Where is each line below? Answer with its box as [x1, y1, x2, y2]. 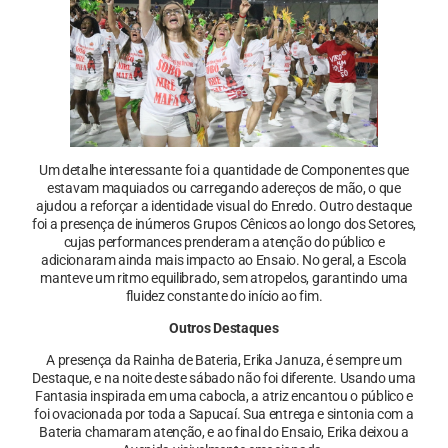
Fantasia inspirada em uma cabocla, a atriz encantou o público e [34, 388, 414, 405]
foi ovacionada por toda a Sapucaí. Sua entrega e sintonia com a [34, 406, 414, 423]
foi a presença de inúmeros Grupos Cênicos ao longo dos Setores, [31, 215, 417, 232]
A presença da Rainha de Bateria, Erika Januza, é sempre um [46, 352, 402, 369]
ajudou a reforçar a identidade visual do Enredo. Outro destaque [35, 197, 413, 214]
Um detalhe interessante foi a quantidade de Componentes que [38, 161, 410, 178]
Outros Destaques [169, 319, 279, 336]
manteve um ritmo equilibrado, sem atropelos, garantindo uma [40, 269, 408, 286]
